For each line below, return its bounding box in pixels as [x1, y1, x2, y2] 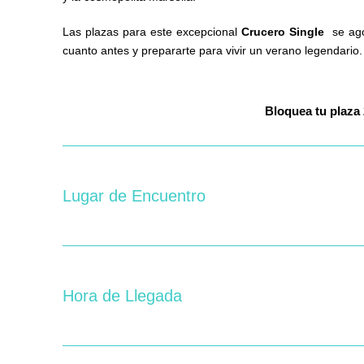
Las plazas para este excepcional [63, 25, 242, 39]
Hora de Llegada [63, 287, 182, 305]
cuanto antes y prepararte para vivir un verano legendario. [63, 44, 362, 58]
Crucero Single [241, 25, 329, 39]
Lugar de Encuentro [63, 187, 206, 206]
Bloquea [305, 104, 357, 119]
